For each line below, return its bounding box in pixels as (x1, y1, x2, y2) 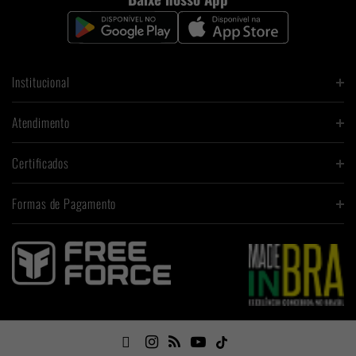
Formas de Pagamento (12, 194, 117, 214)
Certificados (12, 153, 69, 173)
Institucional (12, 72, 70, 92)
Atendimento (12, 113, 70, 133)
